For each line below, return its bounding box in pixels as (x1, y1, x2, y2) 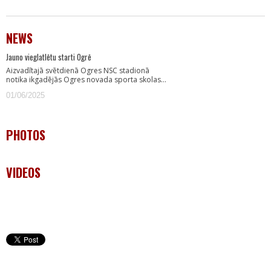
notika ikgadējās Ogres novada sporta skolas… (6, 74, 166, 85)
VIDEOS (6, 163, 41, 181)
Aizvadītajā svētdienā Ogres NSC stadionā (6, 65, 149, 76)
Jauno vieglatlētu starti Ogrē (6, 51, 91, 63)
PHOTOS (6, 126, 45, 144)
